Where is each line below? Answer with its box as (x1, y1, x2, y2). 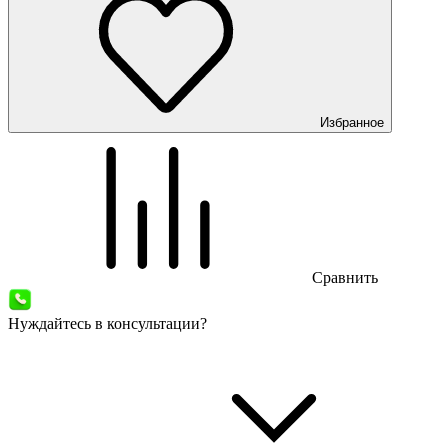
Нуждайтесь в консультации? (8, 315, 207, 333)
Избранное (320, 115, 384, 131)
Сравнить (312, 269, 378, 287)
